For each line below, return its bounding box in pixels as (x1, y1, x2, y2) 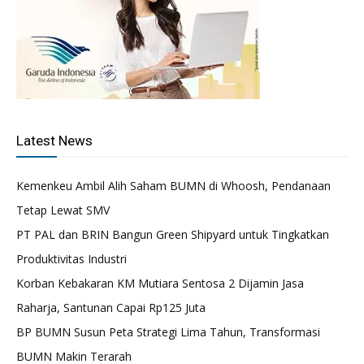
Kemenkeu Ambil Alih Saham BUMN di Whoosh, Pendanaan (16, 178, 331, 193)
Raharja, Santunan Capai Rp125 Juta (16, 300, 206, 315)
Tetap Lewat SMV (16, 202, 110, 218)
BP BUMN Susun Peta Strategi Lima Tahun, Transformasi (16, 324, 320, 340)
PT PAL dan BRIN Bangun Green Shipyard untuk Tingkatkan (16, 227, 329, 242)
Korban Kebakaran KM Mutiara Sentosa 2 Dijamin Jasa (16, 275, 304, 291)
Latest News (16, 132, 93, 149)
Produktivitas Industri (16, 251, 127, 266)
